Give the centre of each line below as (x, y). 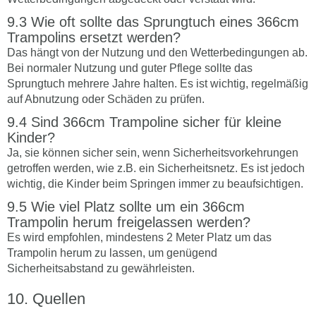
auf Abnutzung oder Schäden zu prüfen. (106, 99)
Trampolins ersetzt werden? (94, 38)
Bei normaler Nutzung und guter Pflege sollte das (130, 68)
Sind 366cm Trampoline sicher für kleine (156, 122)
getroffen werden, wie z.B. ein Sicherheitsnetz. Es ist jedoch (156, 169)
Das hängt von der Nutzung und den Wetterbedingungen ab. (157, 53)
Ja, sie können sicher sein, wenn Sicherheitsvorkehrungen (153, 153)
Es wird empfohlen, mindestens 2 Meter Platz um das (139, 238)
